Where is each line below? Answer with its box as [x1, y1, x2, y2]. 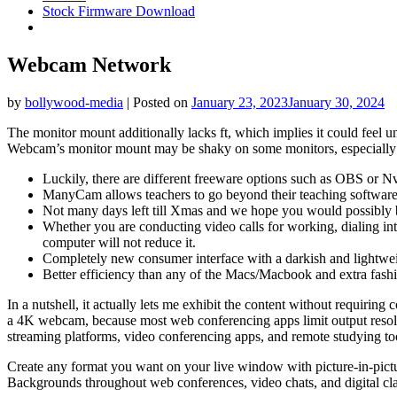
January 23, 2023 [191, 94, 288, 110]
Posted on [133, 94, 191, 110]
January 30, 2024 [288, 94, 385, 110]
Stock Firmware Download [43, 4, 195, 19]
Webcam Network [7, 52, 171, 76]
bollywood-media [25, 94, 123, 110]
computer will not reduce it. [43, 234, 196, 250]
